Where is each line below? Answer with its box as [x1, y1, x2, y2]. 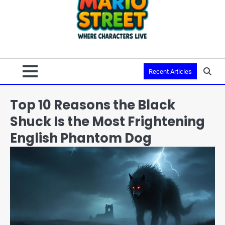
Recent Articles [149, 68, 192, 76]
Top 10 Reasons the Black [10, 96, 175, 115]
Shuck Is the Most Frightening [10, 113, 205, 131]
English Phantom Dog [10, 129, 152, 148]
